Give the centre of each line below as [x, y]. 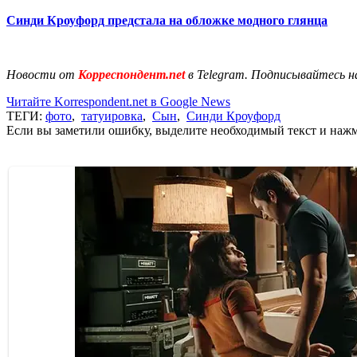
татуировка [112, 116]
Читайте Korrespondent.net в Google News [118, 101]
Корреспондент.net [131, 74]
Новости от [41, 74]
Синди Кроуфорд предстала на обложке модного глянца [167, 20]
